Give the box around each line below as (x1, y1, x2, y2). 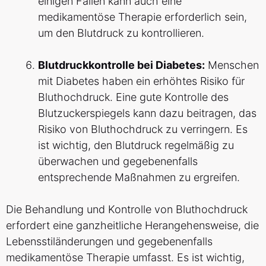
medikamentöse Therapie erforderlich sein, (38, 11, 247, 24)
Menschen (205, 59, 259, 72)
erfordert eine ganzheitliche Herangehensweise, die (6, 219, 259, 232)
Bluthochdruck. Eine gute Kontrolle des (38, 91, 229, 104)
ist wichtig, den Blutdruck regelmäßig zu (38, 139, 234, 152)
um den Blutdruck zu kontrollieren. (38, 27, 204, 40)
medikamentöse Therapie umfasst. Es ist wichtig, (6, 251, 245, 264)
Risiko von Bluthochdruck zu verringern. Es (38, 123, 248, 136)
